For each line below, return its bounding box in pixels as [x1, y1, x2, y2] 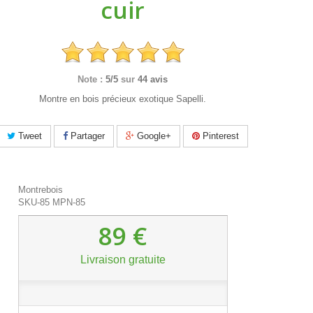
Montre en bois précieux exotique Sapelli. [39, 93, 207, 104]
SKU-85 [18, 196, 50, 208]
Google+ [133, 130, 171, 141]
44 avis [138, 73, 168, 85]
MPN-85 [52, 196, 85, 208]
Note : [78, 73, 103, 85]
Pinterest [199, 130, 239, 141]
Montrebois [18, 184, 63, 195]
